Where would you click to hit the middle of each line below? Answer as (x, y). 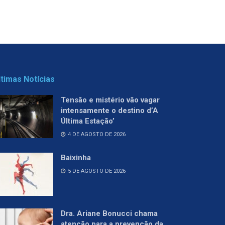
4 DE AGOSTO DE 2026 (96, 134)
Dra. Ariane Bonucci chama (109, 213)
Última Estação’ (88, 121)
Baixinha (76, 157)
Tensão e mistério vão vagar (110, 100)
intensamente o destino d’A (109, 110)
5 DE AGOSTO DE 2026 (96, 171)
